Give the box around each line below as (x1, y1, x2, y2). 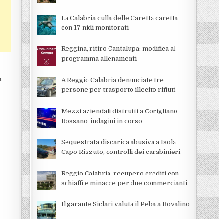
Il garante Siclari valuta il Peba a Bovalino (61, 200, 190, 208)
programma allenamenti (61, 55, 137, 63)
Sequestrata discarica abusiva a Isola (61, 138, 176, 146)
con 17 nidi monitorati (61, 23, 129, 31)
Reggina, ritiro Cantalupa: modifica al (61, 45, 175, 53)
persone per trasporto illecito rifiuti (61, 86, 175, 93)
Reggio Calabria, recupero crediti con (61, 169, 179, 177)
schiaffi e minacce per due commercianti (61, 179, 187, 187)
